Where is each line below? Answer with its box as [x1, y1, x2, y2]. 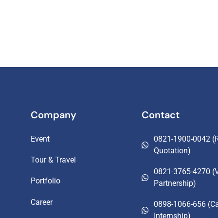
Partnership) [153, 179, 196, 188]
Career [31, 197, 53, 207]
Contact [141, 109, 180, 121]
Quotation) [153, 146, 191, 155]
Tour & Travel [31, 155, 76, 165]
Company [31, 109, 76, 121]
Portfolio [31, 176, 60, 186]
